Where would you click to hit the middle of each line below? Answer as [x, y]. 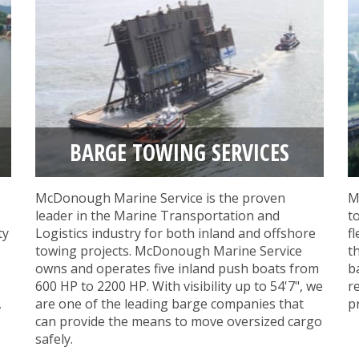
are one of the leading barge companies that [169, 304]
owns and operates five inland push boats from [177, 269]
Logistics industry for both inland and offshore [175, 234]
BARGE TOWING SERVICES [179, 153]
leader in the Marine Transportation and [157, 216]
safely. [54, 339]
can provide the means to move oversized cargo [179, 322]
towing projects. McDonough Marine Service [169, 251]
